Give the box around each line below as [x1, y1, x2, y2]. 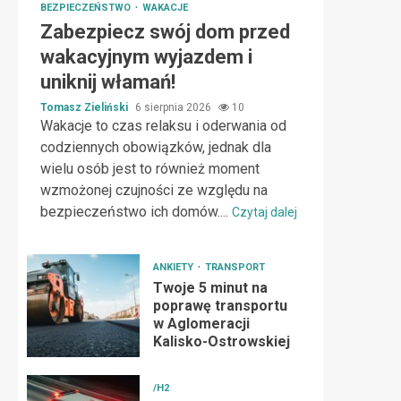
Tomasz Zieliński [40, 101, 131, 114]
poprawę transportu [152, 297, 287, 314]
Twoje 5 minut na [152, 279, 268, 296]
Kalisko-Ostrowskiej [152, 333, 290, 350]
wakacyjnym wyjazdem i [40, 46, 252, 68]
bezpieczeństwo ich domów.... [40, 203, 232, 220]
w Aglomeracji [152, 315, 250, 332]
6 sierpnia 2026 [135, 101, 214, 114]
